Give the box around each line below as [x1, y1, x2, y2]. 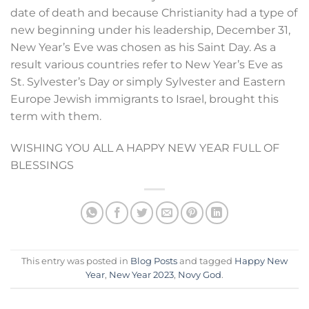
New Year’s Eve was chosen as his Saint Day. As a [10, 41, 276, 54]
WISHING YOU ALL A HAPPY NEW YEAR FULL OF [10, 141, 279, 155]
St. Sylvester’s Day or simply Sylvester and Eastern [10, 75, 286, 89]
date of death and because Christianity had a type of [10, 6, 297, 20]
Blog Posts [130, 256, 177, 267]
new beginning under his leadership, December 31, [10, 23, 290, 37]
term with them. [10, 110, 101, 123]
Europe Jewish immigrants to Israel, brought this [10, 92, 279, 106]
